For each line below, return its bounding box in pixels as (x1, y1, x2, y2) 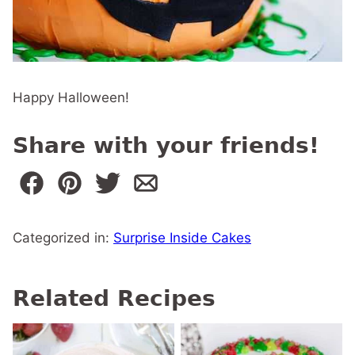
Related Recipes (13, 284, 216, 311)
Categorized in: (13, 229, 113, 246)
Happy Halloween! (13, 89, 129, 105)
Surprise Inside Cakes (113, 229, 251, 246)
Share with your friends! (13, 132, 319, 158)
